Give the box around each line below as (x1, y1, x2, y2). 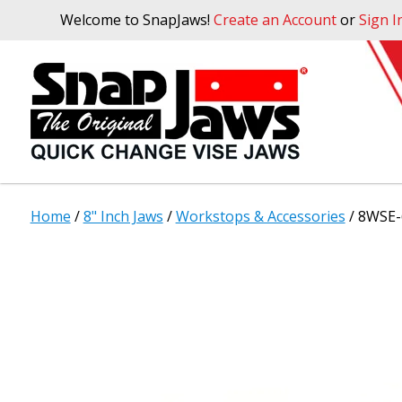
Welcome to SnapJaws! (60, 10, 214, 30)
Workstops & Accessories (175, 206, 345, 226)
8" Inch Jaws (83, 206, 163, 226)
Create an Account (214, 10, 337, 30)
